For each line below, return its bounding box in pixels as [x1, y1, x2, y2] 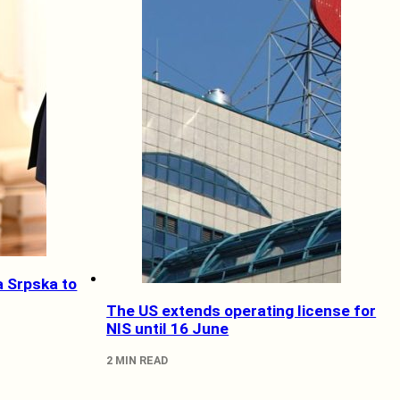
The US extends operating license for [106, 302, 377, 321]
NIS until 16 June [106, 320, 229, 338]
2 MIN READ [106, 353, 169, 367]
